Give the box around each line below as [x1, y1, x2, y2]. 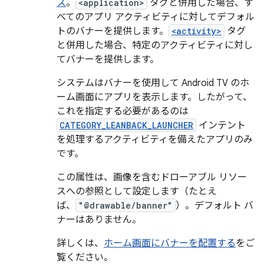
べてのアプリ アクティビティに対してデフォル [57, 11, 255, 23]
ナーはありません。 [57, 214, 141, 226]
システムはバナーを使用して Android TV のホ [57, 77, 249, 89]
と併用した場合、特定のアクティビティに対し [57, 39, 253, 51]
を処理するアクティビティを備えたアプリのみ [57, 134, 253, 146]
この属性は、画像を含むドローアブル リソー [57, 171, 247, 183]
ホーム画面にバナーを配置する [104, 237, 236, 249]
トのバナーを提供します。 [57, 25, 169, 37]
